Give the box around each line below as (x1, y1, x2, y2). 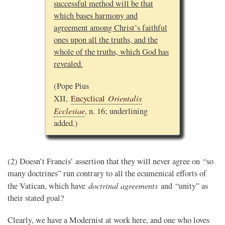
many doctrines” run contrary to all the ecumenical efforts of (8, 167, 206, 179)
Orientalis (107, 92, 142, 104)
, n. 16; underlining (84, 105, 148, 117)
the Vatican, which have (8, 180, 88, 191)
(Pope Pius (53, 80, 89, 92)
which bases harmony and (53, 10, 138, 22)
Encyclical (70, 93, 108, 104)
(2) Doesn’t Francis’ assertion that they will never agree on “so (8, 155, 213, 167)
